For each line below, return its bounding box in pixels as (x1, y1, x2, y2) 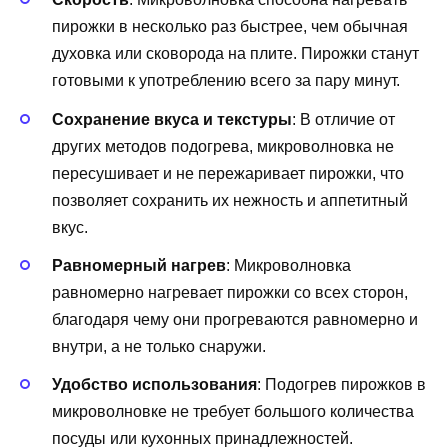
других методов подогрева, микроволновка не (52, 137, 394, 155)
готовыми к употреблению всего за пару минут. (52, 72, 400, 90)
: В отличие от (292, 110, 395, 128)
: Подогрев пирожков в (257, 375, 426, 393)
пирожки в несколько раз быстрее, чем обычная (52, 18, 408, 36)
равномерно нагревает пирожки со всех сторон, (52, 283, 408, 301)
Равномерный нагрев (52, 256, 226, 274)
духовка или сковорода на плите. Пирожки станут (52, 45, 419, 63)
